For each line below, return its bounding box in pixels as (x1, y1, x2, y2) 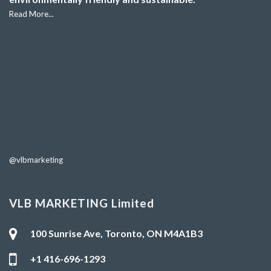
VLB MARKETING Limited (9, 195, 154, 210)
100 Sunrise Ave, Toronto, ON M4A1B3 (30, 227, 203, 239)
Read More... (9, 8, 54, 19)
